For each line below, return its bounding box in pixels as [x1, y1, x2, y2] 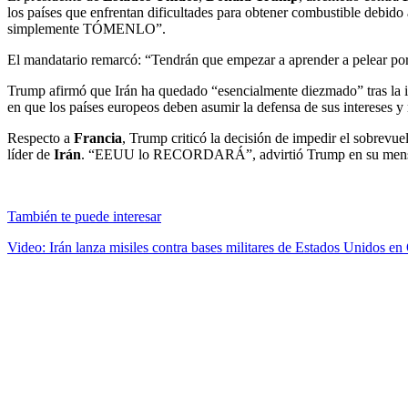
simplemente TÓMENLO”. [7, 20, 166, 36]
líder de [7, 146, 54, 162]
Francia [74, 129, 122, 146]
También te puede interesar [7, 208, 161, 224]
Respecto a [7, 129, 74, 146]
